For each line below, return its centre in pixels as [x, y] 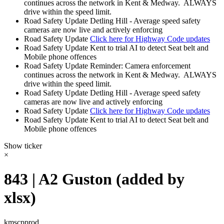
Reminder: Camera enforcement [140, 66]
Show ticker [23, 146]
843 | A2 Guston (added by [94, 179]
